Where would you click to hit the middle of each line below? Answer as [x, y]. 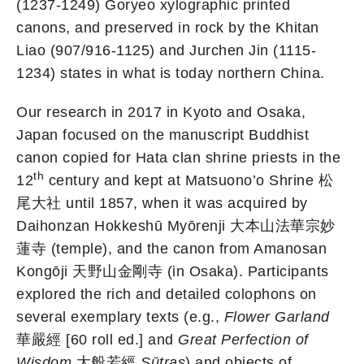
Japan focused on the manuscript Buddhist [162, 135]
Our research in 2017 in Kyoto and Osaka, [161, 113]
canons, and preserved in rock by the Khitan [168, 28]
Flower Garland [277, 317]
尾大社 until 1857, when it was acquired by [162, 204]
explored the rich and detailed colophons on [167, 295]
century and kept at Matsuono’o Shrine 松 [188, 181]
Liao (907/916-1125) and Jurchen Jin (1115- [166, 51]
